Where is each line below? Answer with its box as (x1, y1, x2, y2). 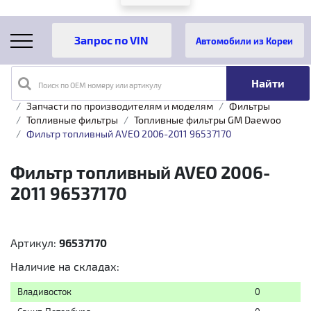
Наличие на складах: (10, 260, 119, 273)
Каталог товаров (62, 86, 140, 98)
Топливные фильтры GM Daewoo (134, 114, 281, 126)
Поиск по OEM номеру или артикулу (37, 81, 162, 90)
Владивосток (17, 286, 72, 297)
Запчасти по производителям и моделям (26, 100, 213, 112)
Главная (10, 86, 47, 98)
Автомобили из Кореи (196, 35, 294, 46)
